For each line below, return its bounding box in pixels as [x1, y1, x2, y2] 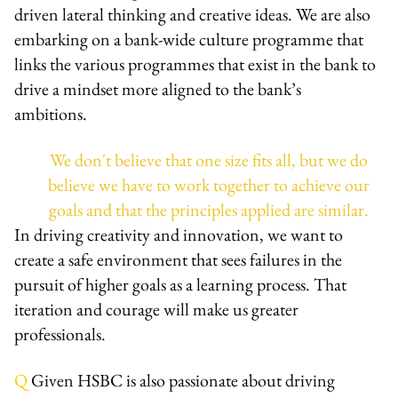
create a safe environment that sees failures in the [14, 247, 342, 271]
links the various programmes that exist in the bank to [14, 52, 376, 76]
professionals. [14, 322, 106, 346]
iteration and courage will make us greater [14, 297, 298, 321]
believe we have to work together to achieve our [48, 172, 370, 196]
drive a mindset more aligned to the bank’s [14, 76, 301, 100]
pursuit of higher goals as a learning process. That [14, 272, 346, 296]
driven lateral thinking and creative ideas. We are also [14, 2, 370, 26]
